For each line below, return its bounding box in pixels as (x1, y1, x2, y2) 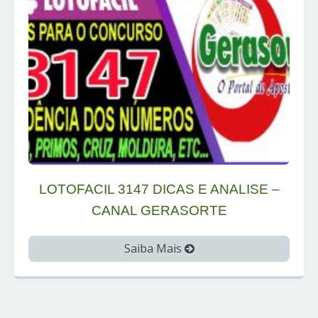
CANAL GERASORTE (91, 203, 227, 219)
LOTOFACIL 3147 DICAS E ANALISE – (38, 182, 280, 197)
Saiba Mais (124, 241, 185, 257)
